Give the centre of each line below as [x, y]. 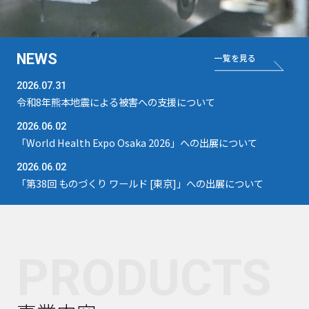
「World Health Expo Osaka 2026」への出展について [137, 142]
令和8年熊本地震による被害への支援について [116, 102]
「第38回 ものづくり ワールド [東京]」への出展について [140, 183]
